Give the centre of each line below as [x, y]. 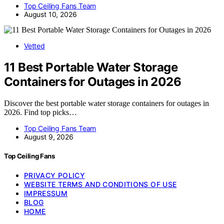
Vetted [34, 46]
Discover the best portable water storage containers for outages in [106, 103]
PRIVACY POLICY [54, 175]
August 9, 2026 [49, 136]
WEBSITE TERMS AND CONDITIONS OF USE [100, 184]
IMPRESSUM [46, 193]
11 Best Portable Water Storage [91, 67]
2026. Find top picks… [40, 112]
